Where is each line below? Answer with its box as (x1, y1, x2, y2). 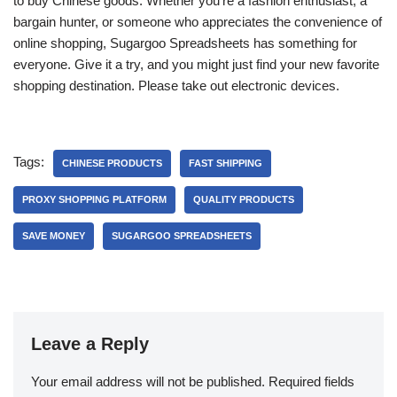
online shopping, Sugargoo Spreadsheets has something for (13, 35, 357, 51)
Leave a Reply (31, 334, 149, 354)
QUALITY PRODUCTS (193, 194, 294, 205)
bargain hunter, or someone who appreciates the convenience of (13, 14, 382, 29)
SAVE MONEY (22, 230, 85, 241)
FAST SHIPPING (189, 158, 262, 168)
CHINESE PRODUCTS (62, 158, 162, 168)
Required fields (269, 374, 354, 389)
